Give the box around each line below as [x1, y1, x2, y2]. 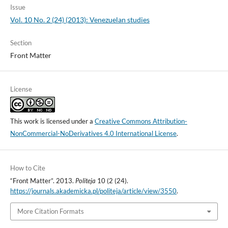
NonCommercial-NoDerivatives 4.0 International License [10, 129, 177, 137]
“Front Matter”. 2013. [10, 176, 75, 185]
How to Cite [10, 163, 45, 172]
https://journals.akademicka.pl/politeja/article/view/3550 [10, 186, 177, 195]
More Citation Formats [17, 207, 84, 216]
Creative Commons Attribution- [94, 117, 187, 125]
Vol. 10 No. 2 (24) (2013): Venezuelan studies [10, 15, 150, 24]
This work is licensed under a [10, 117, 95, 125]
